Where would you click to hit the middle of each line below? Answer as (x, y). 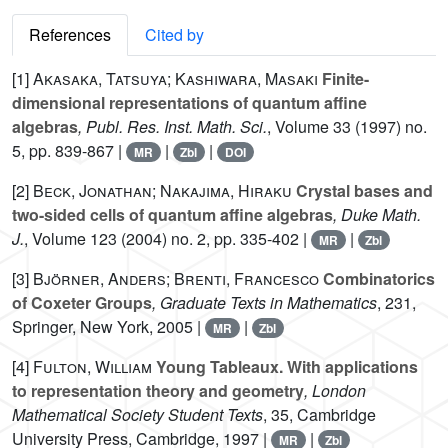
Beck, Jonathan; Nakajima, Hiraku (162, 191)
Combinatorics (377, 279)
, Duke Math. (377, 215)
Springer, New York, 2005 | (108, 327)
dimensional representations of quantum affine (189, 103)
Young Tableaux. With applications (285, 367)
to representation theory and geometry (158, 391)
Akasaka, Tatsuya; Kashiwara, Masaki (175, 79)
